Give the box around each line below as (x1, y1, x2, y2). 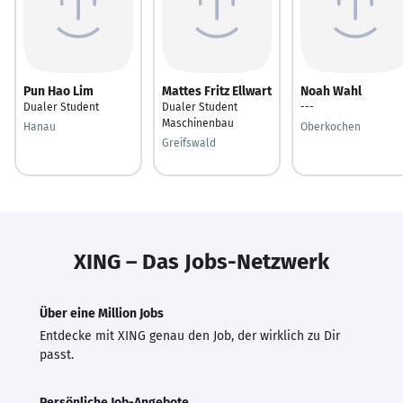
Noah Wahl (300, 83, 362, 99)
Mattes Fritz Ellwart (162, 83, 272, 99)
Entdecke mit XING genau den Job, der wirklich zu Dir (40, 327, 340, 344)
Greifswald (162, 136, 216, 149)
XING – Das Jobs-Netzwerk (74, 248, 329, 274)
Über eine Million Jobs (40, 305, 164, 321)
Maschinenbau (162, 116, 234, 130)
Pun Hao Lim (23, 83, 94, 99)
